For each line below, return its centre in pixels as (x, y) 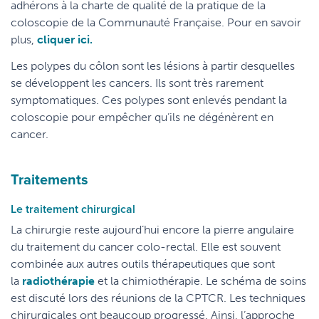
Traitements (49, 179)
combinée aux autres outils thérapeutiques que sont (143, 264)
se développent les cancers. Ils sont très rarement (137, 83)
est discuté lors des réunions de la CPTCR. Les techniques (158, 298)
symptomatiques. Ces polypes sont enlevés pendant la (149, 100)
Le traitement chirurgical (73, 209)
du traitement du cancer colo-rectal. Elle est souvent (146, 247)
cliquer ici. (65, 40)
